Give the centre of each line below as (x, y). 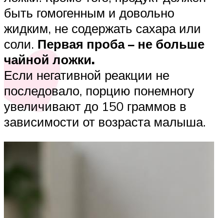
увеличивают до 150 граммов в (95, 106)
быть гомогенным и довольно (89, 12)
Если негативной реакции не (87, 75)
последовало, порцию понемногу (99, 90)
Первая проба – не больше (121, 44)
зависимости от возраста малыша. (105, 121)
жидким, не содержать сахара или (102, 28)
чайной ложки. (49, 59)
